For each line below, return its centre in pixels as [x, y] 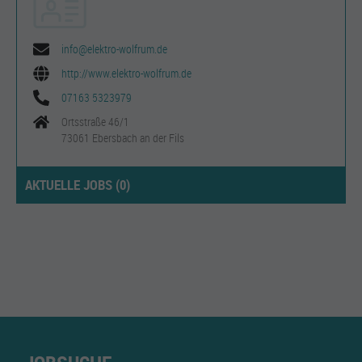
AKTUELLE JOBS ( [72, 185]
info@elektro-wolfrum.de [114, 49]
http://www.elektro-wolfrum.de [126, 73]
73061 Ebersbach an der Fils [123, 138]
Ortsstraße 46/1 [95, 122]
